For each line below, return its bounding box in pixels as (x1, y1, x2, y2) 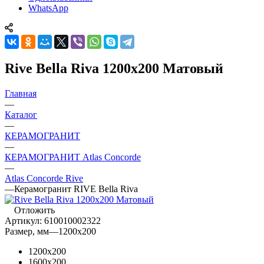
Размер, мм (5, 226, 49, 236)
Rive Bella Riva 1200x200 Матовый (5, 60, 223, 76)
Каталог (5, 109, 37, 120)
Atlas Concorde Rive (5, 173, 83, 183)
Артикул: (5, 215, 42, 226)
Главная (5, 88, 37, 98)
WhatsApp (28, 2, 68, 13)
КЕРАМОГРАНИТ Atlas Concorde (5, 151, 141, 162)
